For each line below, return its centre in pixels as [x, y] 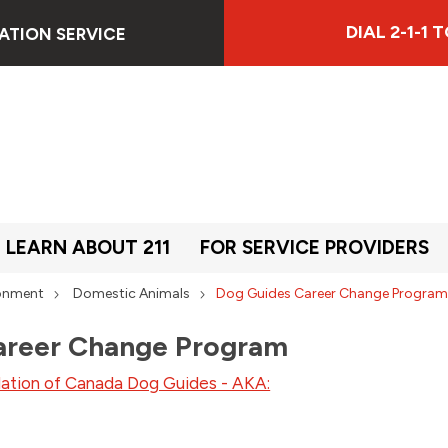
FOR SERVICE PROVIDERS [314, 247]
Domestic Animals [132, 293]
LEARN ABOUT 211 [88, 247]
